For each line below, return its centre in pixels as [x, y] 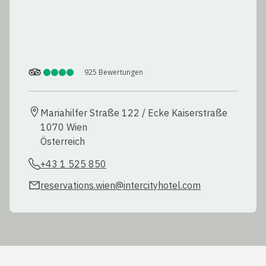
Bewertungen [121, 72]
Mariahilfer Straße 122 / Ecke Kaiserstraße [134, 113]
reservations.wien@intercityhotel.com [121, 185]
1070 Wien [64, 127]
